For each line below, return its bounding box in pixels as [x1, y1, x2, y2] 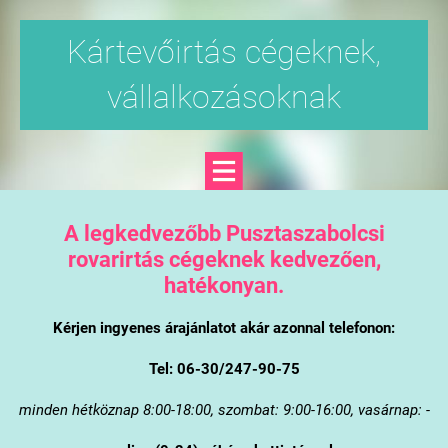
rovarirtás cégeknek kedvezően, [67, 245, 381, 272]
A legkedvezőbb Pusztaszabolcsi [63, 219, 385, 246]
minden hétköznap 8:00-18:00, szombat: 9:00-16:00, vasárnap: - [18, 400, 430, 419]
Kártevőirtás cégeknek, [67, 33, 381, 71]
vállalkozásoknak [107, 78, 341, 116]
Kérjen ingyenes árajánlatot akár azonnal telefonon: [53, 318, 395, 337]
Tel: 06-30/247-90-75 [148, 359, 300, 378]
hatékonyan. [164, 271, 284, 298]
